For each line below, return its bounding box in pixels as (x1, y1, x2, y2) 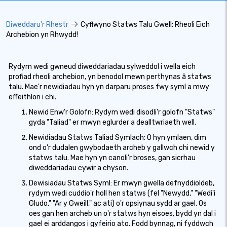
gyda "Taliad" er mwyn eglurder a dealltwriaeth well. (29, 118, 196, 127)
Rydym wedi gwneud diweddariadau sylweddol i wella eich (9, 62, 196, 71)
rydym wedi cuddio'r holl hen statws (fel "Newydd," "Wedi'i (29, 189, 215, 198)
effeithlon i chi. (9, 93, 56, 101)
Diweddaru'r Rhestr (6, 20, 68, 29)
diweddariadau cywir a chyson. (29, 164, 128, 172)
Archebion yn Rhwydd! (6, 30, 78, 39)
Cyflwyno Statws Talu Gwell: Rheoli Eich (78, 20, 210, 29)
